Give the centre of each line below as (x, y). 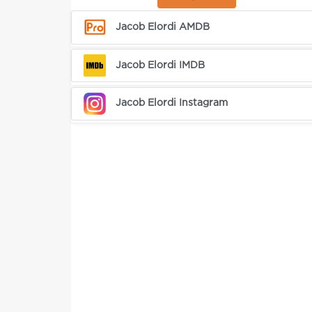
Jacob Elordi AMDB (163, 27)
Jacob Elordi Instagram (172, 103)
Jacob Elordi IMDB (161, 65)
